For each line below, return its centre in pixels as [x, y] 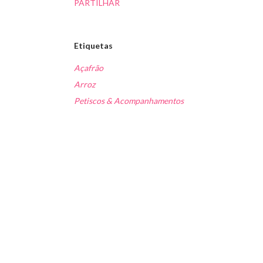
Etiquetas [93, 46]
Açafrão [89, 68]
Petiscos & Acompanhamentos [129, 101]
